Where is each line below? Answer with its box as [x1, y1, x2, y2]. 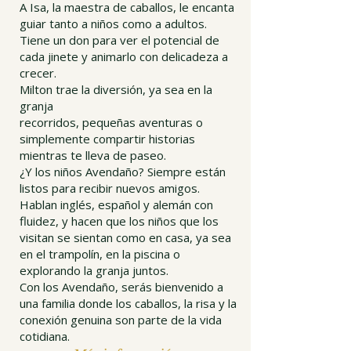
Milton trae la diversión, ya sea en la [20, 81, 212, 97]
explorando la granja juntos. [20, 262, 168, 278]
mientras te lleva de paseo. [20, 147, 166, 163]
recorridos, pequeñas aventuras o [20, 114, 203, 130]
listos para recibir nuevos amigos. [20, 180, 200, 196]
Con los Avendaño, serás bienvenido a [20, 279, 223, 295]
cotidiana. [20, 328, 70, 344]
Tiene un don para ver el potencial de [20, 32, 219, 48]
